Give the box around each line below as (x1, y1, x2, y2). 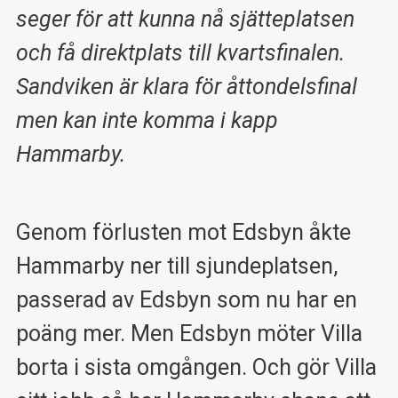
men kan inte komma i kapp (15, 107, 278, 133)
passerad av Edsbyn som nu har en (15, 287, 357, 314)
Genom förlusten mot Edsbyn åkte (15, 219, 351, 246)
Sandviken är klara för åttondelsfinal (15, 73, 357, 99)
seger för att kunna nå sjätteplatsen (15, 5, 354, 32)
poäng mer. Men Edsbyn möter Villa (15, 321, 362, 347)
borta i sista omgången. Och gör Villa (15, 354, 377, 381)
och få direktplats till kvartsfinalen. (15, 39, 345, 66)
